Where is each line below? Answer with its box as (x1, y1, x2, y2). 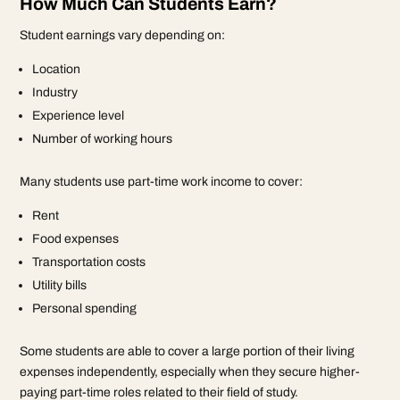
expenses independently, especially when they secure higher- (20, 364, 361, 379)
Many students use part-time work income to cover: (20, 174, 304, 188)
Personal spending (32, 301, 137, 315)
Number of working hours (32, 131, 173, 146)
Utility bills (32, 278, 87, 292)
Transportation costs (32, 254, 146, 269)
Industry (32, 85, 79, 99)
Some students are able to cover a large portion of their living (20, 344, 355, 358)
